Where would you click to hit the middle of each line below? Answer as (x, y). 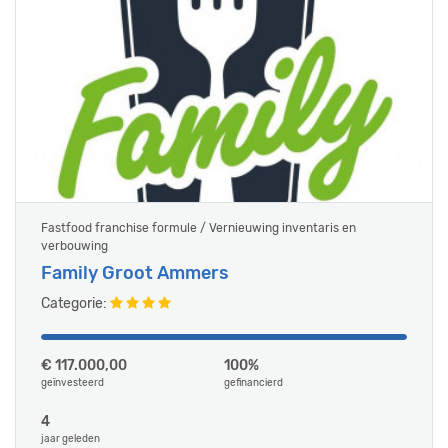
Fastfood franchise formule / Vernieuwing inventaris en (198, 228)
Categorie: (75, 303)
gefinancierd (253, 383)
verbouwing (74, 246)
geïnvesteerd (72, 383)
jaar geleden (70, 439)
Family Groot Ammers (135, 273)
